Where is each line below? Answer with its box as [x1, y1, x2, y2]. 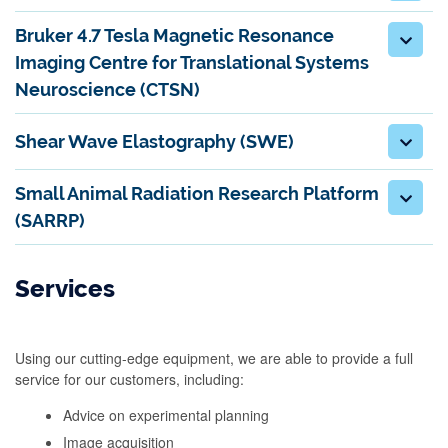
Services [15, 275, 115, 303]
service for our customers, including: [15, 369, 244, 389]
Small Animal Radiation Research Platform [15, 183, 379, 204]
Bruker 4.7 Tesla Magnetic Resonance [15, 25, 334, 46]
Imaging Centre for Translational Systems [15, 52, 369, 73]
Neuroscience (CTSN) [15, 79, 200, 100]
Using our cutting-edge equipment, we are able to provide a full [15, 348, 413, 368]
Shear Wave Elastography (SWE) [15, 131, 294, 152]
